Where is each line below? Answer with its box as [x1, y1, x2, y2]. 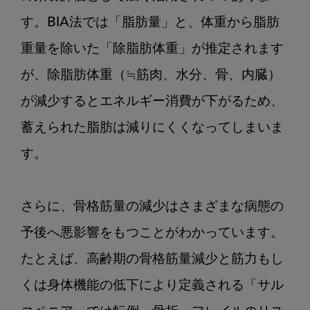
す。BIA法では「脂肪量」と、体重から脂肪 [21, 16, 280, 30]
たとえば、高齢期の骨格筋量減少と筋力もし [21, 253, 284, 266]
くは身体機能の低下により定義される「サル [21, 279, 284, 293]
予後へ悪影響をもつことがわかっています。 [21, 226, 284, 240]
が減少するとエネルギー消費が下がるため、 [21, 95, 284, 109]
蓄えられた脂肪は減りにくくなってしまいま [21, 121, 284, 135]
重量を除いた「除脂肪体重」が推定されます [21, 42, 284, 56]
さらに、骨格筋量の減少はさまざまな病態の [21, 200, 284, 214]
